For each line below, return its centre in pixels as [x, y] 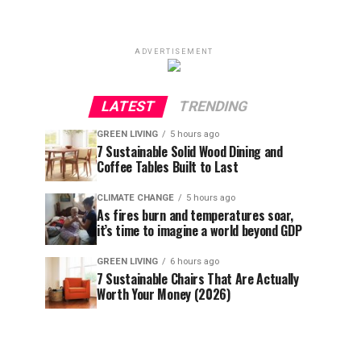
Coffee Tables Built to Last [168, 167]
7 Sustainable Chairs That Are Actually [198, 279]
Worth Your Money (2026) [164, 294]
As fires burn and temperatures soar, [195, 215]
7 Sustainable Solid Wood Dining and [190, 151]
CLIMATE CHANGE [135, 198]
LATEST [128, 106]
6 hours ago [195, 261]
